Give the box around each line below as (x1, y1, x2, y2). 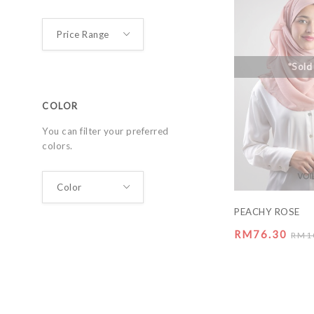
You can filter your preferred (42, 125, 169, 137)
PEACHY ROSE (234, 206, 300, 217)
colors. (42, 140, 73, 151)
